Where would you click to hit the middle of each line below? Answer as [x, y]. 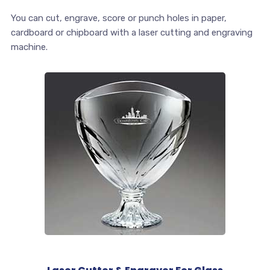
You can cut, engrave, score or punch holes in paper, [118, 18]
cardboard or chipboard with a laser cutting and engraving [131, 33]
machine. [29, 47]
